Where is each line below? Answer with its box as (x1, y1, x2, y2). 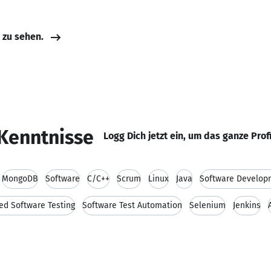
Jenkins (233, 200, 261, 211)
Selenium (189, 200, 226, 211)
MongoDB (2, 174, 38, 184)
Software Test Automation (82, 200, 182, 211)
